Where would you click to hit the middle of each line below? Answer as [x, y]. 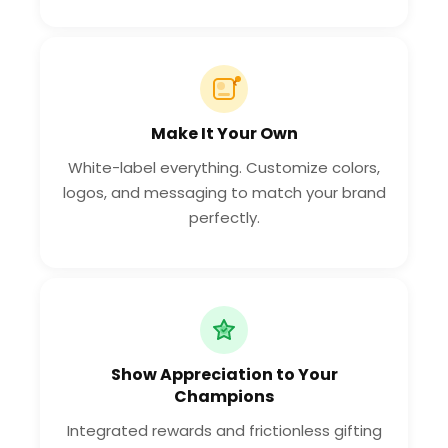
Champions [224, 396]
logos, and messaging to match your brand [224, 192]
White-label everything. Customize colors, [224, 167]
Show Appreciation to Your [224, 374]
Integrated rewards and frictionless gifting [224, 430]
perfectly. [224, 217]
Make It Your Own [224, 133]
